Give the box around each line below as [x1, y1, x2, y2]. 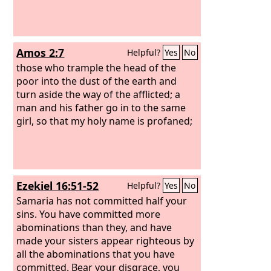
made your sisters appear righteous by [16, 233, 195, 247]
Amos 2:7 [16, 45, 65, 60]
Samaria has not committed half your [16, 194, 188, 207]
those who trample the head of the [16, 60, 177, 74]
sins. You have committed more [16, 207, 161, 221]
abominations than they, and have [16, 220, 172, 234]
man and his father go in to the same [16, 100, 186, 114]
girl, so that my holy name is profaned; [16, 114, 193, 128]
